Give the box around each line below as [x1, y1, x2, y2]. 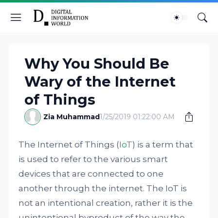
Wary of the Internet [24, 73, 176, 90]
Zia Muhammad [43, 112, 100, 121]
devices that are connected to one [18, 169, 164, 179]
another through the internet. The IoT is [18, 183, 187, 193]
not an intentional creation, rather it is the [18, 198, 193, 208]
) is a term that [132, 140, 194, 149]
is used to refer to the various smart [18, 154, 168, 164]
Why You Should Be [24, 55, 170, 72]
